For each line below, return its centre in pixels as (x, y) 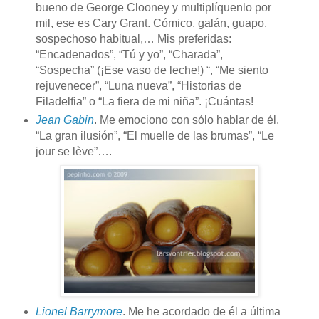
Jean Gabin (64, 120)
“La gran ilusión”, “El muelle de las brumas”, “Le (155, 136)
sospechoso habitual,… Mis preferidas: (133, 39)
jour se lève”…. (73, 152)
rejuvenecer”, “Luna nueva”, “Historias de (138, 86)
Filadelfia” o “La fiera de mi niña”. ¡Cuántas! (144, 102)
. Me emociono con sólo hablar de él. (186, 120)
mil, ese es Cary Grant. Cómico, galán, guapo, (151, 23)
